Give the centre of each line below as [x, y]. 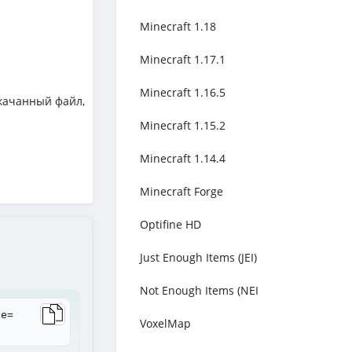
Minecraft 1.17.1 [183, 59]
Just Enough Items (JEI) [198, 257]
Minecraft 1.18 [178, 26]
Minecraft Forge [181, 191]
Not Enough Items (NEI [199, 290]
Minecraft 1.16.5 [183, 92]
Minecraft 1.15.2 [183, 125]
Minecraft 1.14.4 [183, 158]
